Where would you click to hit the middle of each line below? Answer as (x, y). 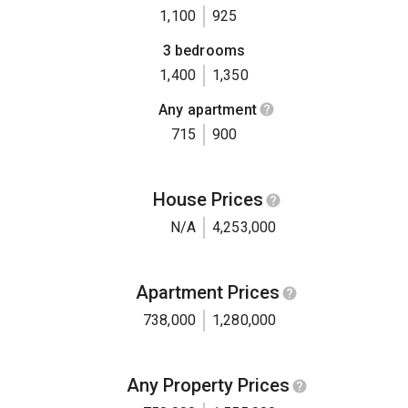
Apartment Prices (208, 293)
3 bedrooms (204, 51)
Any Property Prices (208, 386)
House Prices (208, 200)
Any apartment (208, 110)
